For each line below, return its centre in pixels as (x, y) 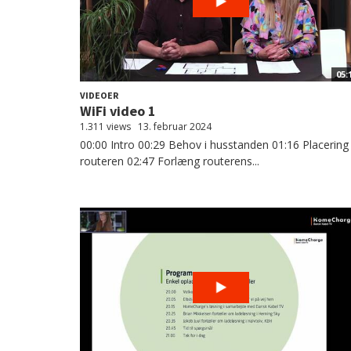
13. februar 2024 (175, 127)
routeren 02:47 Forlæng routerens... (170, 161)
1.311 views (105, 127)
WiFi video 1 (118, 111)
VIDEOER (99, 95)
